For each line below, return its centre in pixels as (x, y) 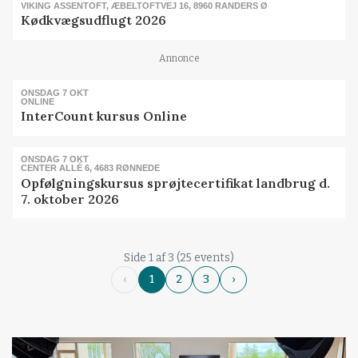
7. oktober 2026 (70, 199)
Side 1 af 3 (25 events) (179, 257)
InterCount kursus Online (104, 116)
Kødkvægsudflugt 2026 (94, 20)
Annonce (179, 58)
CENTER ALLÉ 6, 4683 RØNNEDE (91, 168)
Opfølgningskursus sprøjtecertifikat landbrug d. (176, 183)
